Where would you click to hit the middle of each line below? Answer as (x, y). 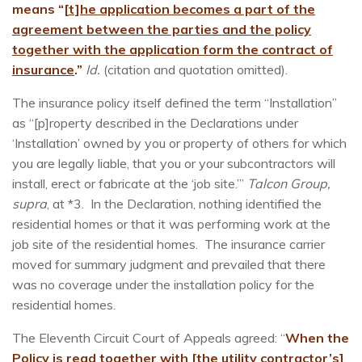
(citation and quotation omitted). (194, 70)
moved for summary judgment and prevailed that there (169, 265)
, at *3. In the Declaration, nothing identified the (184, 204)
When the (317, 338)
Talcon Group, (289, 184)
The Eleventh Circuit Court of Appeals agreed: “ (149, 338)
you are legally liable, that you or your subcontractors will (174, 164)
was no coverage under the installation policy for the (163, 285)
